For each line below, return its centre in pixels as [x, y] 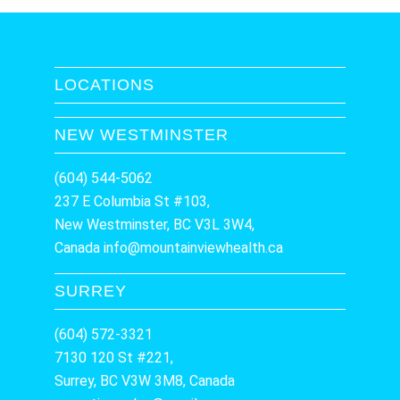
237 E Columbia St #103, [133, 201]
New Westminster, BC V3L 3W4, [155, 224]
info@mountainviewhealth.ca [194, 247]
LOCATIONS [105, 84]
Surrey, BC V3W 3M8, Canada [145, 380]
